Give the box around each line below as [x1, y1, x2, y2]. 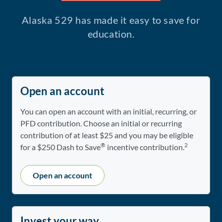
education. [87, 28, 135, 40]
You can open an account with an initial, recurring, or [20, 107, 197, 116]
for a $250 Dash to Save [20, 142, 101, 152]
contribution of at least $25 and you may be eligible [20, 130, 193, 140]
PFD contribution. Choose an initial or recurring [20, 118, 182, 128]
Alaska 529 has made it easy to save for [21, 14, 201, 26]
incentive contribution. [106, 142, 184, 152]
